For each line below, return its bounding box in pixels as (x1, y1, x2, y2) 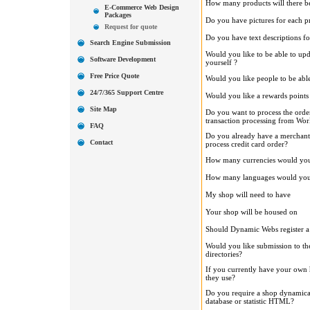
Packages (104, 11, 131, 19)
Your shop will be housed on (205, 208, 298, 216)
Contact (89, 138, 113, 146)
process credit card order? (205, 140, 288, 148)
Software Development (89, 55, 156, 63)
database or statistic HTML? (205, 297, 294, 305)
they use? (205, 273, 235, 282)
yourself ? (205, 58, 237, 66)
